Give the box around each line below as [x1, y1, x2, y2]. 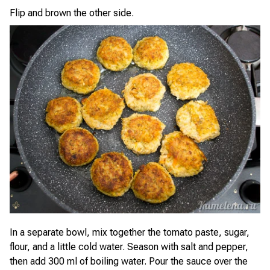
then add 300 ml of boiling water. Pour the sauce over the [10, 256, 248, 267]
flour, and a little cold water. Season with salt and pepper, [10, 241, 248, 253]
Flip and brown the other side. [10, 7, 134, 19]
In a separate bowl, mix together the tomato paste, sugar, [10, 227, 250, 238]
